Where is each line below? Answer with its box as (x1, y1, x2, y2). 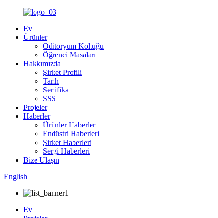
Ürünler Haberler (43, 121, 95, 129)
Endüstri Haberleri (43, 129, 99, 138)
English (4, 172, 27, 181)
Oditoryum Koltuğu (43, 42, 104, 50)
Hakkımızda (23, 59, 61, 68)
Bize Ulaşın (23, 156, 59, 164)
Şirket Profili (43, 68, 82, 76)
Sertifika (43, 86, 69, 94)
